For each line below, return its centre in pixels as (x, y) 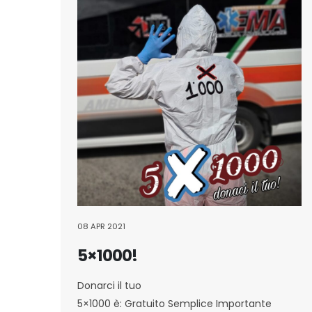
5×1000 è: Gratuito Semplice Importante (176, 303)
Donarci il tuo (109, 285)
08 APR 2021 (101, 226)
